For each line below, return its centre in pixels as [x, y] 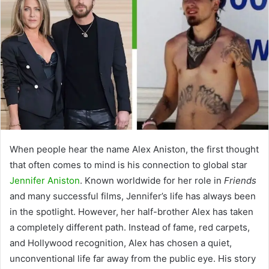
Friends [240, 180]
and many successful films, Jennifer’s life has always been [133, 196]
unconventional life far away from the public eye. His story [133, 258]
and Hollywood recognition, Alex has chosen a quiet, [121, 243]
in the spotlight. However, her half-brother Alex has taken [131, 211]
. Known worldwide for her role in [152, 180]
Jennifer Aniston [45, 180]
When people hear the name [71, 149]
